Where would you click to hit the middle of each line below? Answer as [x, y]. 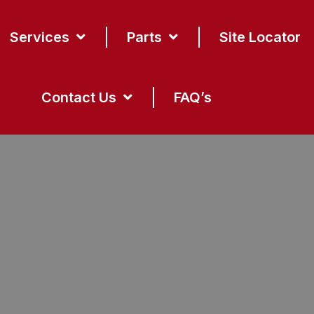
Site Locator [260, 37]
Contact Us [79, 97]
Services [40, 37]
